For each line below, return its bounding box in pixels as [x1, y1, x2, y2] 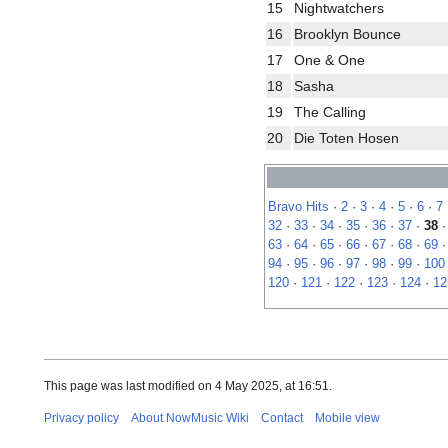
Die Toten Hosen [294, 129, 399, 146]
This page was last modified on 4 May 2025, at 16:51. [44, 379, 332, 394]
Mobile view [315, 411, 380, 426]
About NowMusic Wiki [131, 411, 249, 426]
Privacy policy [44, 411, 119, 426]
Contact [261, 411, 303, 426]
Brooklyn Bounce [294, 25, 401, 42]
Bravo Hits [268, 199, 329, 214]
